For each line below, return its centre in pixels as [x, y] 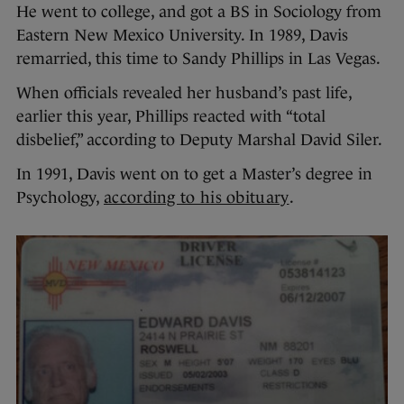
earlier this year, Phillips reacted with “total [171, 117]
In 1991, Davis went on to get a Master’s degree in [194, 174]
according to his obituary [197, 198]
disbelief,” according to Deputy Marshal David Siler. [199, 140]
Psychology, [60, 198]
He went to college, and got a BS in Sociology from [199, 12]
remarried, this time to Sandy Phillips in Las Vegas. [198, 59]
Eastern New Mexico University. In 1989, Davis [182, 36]
